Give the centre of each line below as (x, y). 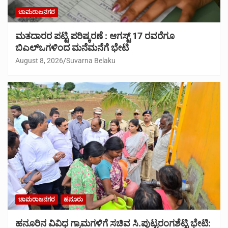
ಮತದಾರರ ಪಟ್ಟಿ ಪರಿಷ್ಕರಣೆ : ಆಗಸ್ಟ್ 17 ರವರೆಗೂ (95, 36)
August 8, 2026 (39, 61)
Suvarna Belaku (91, 61)
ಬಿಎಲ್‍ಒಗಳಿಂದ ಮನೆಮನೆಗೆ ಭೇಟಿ (72, 48)
